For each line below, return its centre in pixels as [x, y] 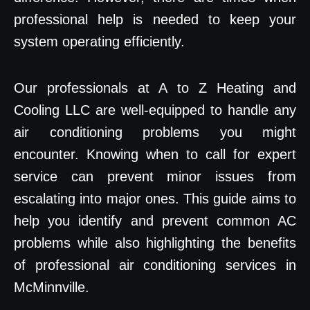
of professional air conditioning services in [155, 265]
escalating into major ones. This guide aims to [155, 199]
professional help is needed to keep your [155, 20]
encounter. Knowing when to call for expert [155, 155]
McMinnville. [52, 288]
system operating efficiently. [99, 42]
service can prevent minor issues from [155, 177]
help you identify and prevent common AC [155, 221]
